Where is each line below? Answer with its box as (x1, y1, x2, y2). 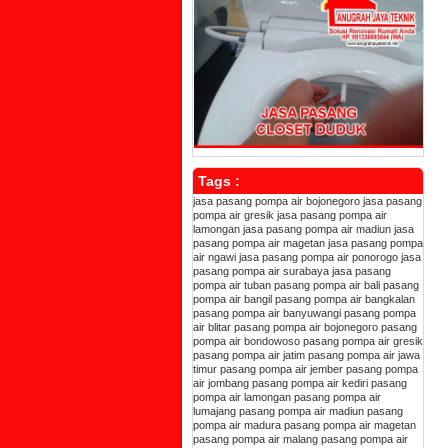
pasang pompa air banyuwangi (193, 307, 341, 319)
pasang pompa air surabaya (193, 265, 329, 277)
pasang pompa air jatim (193, 349, 305, 361)
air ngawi (193, 251, 236, 263)
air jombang (193, 377, 249, 389)
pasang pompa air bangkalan (275, 293, 415, 305)
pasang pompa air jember (220, 363, 343, 375)
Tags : (198, 173, 240, 189)
